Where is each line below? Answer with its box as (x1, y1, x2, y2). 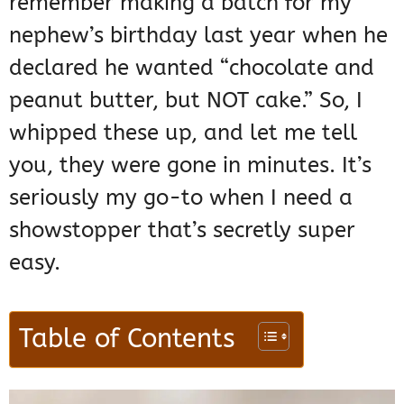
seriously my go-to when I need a (9, 184, 353, 210)
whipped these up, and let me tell (9, 119, 357, 145)
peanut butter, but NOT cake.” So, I (9, 87, 363, 113)
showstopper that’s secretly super (9, 216, 355, 243)
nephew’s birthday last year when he (9, 22, 388, 48)
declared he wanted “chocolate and (9, 54, 374, 80)
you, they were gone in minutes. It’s (9, 151, 372, 178)
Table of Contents (19, 323, 235, 354)
